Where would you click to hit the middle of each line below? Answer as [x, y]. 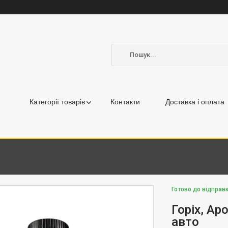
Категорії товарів [57, 102]
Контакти [125, 102]
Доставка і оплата [195, 102]
